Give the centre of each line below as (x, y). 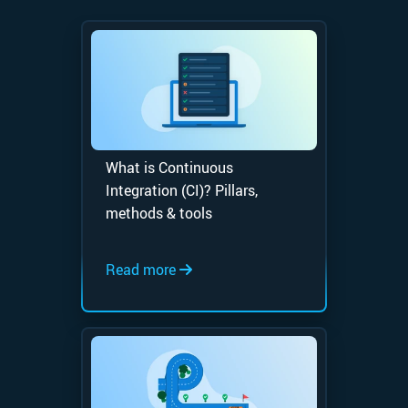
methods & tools (158, 214)
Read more (142, 270)
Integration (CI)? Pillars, (181, 191)
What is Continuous (169, 168)
